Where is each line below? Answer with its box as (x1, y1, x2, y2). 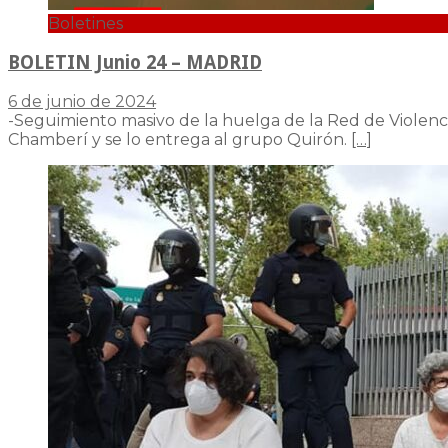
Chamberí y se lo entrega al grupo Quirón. (8, 129, 351, 149)
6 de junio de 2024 (8, 91, 156, 111)
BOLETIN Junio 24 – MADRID (8, 52, 262, 74)
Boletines (48, 14, 123, 34)
